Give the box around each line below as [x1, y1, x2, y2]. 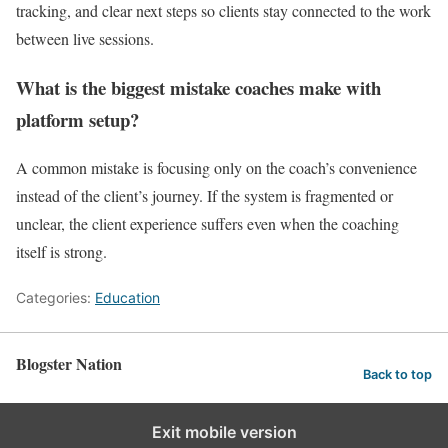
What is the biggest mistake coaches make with [16, 73, 381, 101]
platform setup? [16, 105, 139, 133]
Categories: [16, 289, 95, 307]
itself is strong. [16, 241, 107, 263]
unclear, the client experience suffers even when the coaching [16, 213, 399, 235]
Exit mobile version [151, 422, 297, 443]
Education [95, 289, 160, 307]
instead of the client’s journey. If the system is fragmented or [16, 185, 393, 207]
